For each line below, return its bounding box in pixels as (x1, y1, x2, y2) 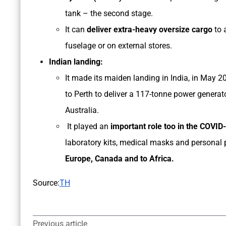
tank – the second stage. (65, 9, 155, 19)
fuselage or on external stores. (65, 41, 174, 51)
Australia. (65, 105, 99, 116)
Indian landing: (49, 57, 105, 67)
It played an (65, 122, 110, 132)
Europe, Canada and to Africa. (65, 154, 174, 164)
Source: (33, 178, 60, 188)
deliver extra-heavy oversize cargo (87, 25, 214, 35)
